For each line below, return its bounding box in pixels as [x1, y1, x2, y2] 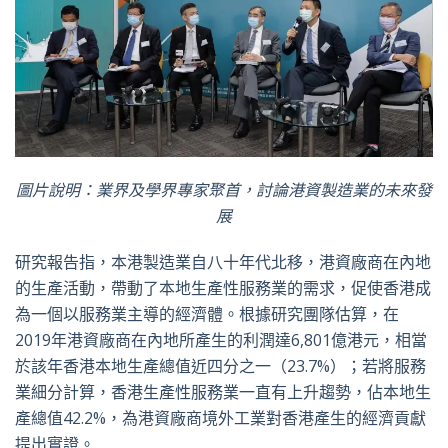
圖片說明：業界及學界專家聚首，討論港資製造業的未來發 [16, 179, 432, 202]
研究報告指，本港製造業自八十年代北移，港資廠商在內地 [15, 251, 431, 274]
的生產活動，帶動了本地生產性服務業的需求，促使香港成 [15, 277, 431, 300]
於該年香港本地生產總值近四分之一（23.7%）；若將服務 [15, 355, 426, 378]
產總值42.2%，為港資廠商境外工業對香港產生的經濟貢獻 [15, 407, 426, 430]
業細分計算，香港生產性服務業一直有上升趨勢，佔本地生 [15, 381, 431, 404]
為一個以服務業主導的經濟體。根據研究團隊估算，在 [15, 303, 399, 326]
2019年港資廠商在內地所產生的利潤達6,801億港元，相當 [15, 329, 427, 352]
